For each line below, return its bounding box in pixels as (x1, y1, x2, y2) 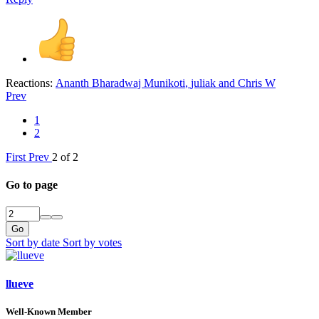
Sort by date (6, 236, 63, 249)
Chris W (238, 76, 276, 89)
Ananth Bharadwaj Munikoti (56, 76, 185, 89)
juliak (191, 76, 216, 89)
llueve (6, 277, 33, 290)
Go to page (6, 179, 58, 192)
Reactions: (6, 76, 53, 89)
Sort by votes (63, 236, 122, 249)
